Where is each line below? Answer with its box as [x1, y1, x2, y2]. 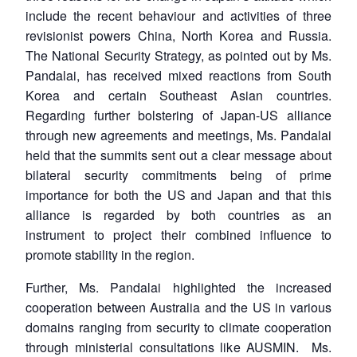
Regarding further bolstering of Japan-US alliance [25, 105, 331, 124]
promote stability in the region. [25, 245, 194, 264]
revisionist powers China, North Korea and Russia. [25, 25, 331, 45]
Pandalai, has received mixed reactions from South [25, 65, 331, 84]
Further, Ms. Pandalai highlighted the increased [25, 277, 331, 296]
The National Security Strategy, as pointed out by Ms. [25, 45, 331, 65]
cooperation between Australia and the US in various [25, 297, 331, 316]
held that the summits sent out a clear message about [25, 145, 331, 164]
